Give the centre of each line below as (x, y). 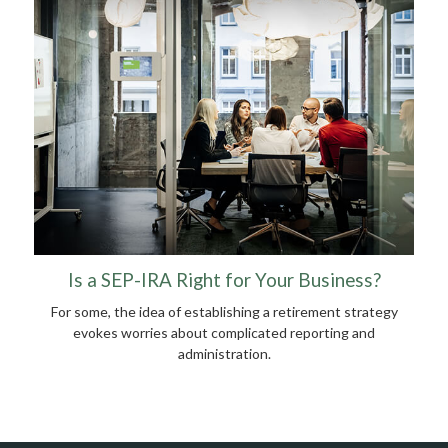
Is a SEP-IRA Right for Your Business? (224, 279)
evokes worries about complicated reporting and (224, 332)
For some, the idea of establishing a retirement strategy (224, 311)
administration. (224, 353)
